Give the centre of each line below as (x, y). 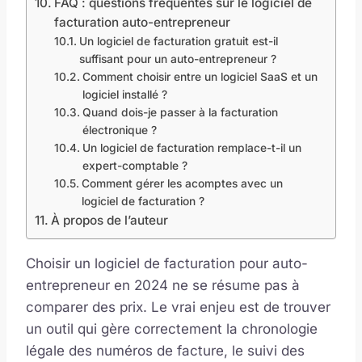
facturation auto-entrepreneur (143, 22)
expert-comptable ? (135, 165)
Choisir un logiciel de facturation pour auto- (167, 263)
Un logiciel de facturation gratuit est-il (178, 41)
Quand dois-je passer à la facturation (180, 112)
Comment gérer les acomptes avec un (182, 183)
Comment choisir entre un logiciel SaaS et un (200, 76)
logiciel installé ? (124, 94)
